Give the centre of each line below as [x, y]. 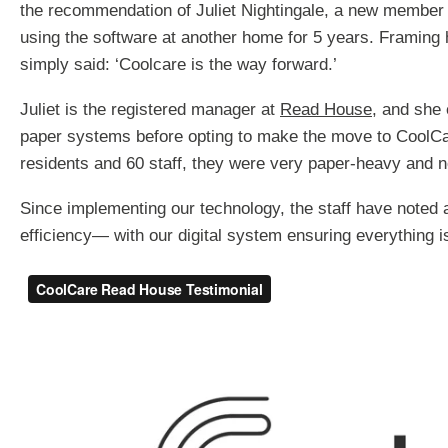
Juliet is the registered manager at [150, 109]
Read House [326, 109]
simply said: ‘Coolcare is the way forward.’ [178, 64]
